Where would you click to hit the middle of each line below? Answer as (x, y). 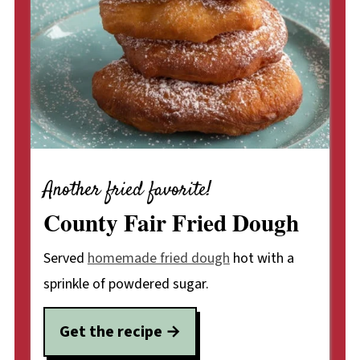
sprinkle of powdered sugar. (126, 284)
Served (65, 258)
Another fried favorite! (127, 190)
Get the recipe (110, 331)
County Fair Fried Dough (171, 222)
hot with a (262, 258)
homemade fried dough (158, 258)
